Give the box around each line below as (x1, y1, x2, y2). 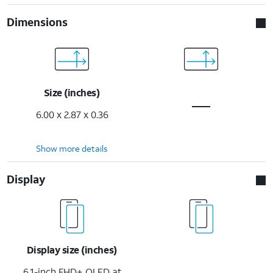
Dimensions (7, 14, 68, 29)
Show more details (36, 142, 108, 154)
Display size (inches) (26, 243, 117, 256)
